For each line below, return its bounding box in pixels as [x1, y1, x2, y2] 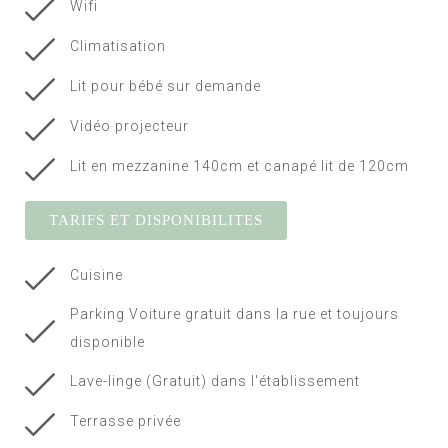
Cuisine [69, 267, 123, 284]
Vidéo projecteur [69, 118, 189, 135]
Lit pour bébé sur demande [69, 78, 261, 95]
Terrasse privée [69, 413, 181, 430]
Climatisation [69, 38, 166, 55]
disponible [69, 334, 145, 351]
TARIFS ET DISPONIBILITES [49, 212, 263, 229]
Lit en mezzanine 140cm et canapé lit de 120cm [69, 158, 409, 175]
